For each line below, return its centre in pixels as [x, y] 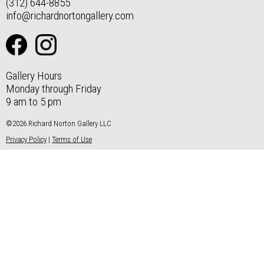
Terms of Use [72, 139]
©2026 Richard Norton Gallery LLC [59, 123]
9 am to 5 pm [34, 101]
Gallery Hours [34, 75]
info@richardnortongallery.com [70, 16]
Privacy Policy [26, 139]
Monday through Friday [54, 88]
